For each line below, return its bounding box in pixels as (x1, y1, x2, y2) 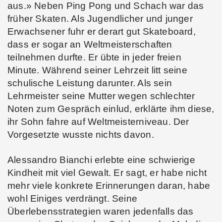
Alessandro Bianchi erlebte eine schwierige (7, 155, 195, 166)
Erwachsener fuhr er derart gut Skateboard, (7, 26, 196, 37)
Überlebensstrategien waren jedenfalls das (7, 206, 194, 217)
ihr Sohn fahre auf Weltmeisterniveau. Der (7, 116, 189, 127)
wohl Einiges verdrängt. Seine (7, 193, 138, 204)
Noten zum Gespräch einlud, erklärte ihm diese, (7, 104, 215, 114)
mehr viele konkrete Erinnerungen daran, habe (7, 180, 211, 191)
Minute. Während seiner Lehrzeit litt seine (7, 65, 187, 76)
